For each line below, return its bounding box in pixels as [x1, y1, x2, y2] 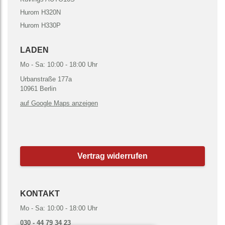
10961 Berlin [20, 84, 56, 92]
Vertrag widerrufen [77, 151, 148, 160]
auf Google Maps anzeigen [20, 99, 98, 107]
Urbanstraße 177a [20, 75, 72, 83]
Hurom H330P [20, 21, 61, 29]
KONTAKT [20, 189, 60, 198]
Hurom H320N [20, 8, 61, 16]
